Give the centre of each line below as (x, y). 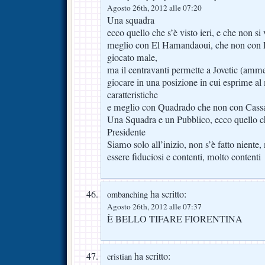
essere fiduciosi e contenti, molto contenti (184, 156)
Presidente (126, 132)
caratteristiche (132, 94)
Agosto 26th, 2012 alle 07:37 (154, 206)
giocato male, (132, 57)
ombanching (127, 194)
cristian (119, 256)
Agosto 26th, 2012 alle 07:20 (154, 7)
